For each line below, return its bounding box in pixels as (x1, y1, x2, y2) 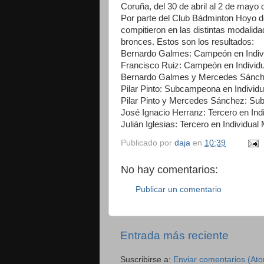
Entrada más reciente (120, 229, 229, 242)
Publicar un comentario (136, 184, 222, 194)
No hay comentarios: (121, 164, 218, 176)
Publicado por (121, 138, 174, 148)
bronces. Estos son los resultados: (121, 37, 254, 47)
